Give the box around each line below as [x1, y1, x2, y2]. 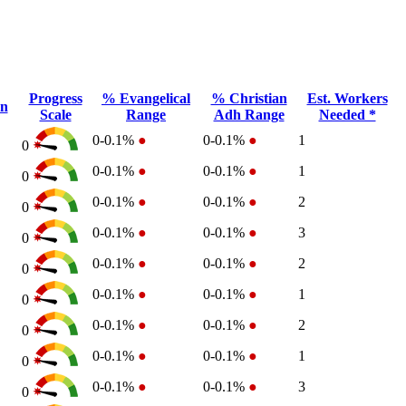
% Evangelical [101, 90, 190, 106]
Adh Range [213, 106, 285, 122]
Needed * [318, 106, 376, 122]
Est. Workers [306, 90, 388, 106]
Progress [28, 90, 82, 106]
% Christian [210, 90, 287, 106]
